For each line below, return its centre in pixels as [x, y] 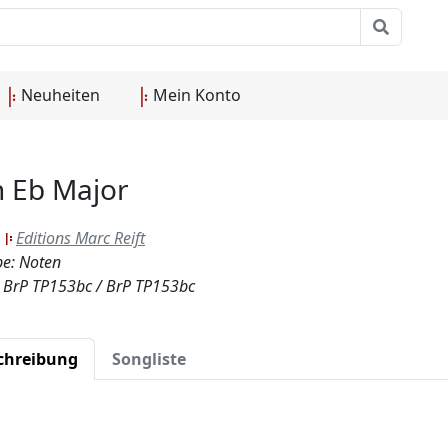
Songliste [149, 358]
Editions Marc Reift [80, 237]
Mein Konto [195, 94]
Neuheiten [58, 94]
